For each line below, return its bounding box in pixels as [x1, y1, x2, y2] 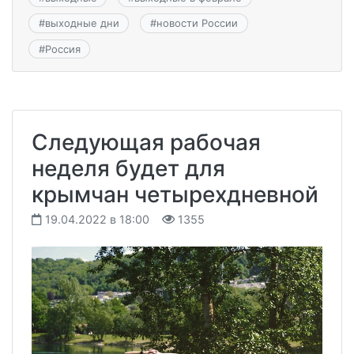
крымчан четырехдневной [32, 180, 318, 208]
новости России [156, 17, 238, 30]
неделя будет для [32, 154, 225, 182]
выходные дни [44, 17, 119, 30]
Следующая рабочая [32, 128, 261, 156]
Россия [44, 42, 81, 55]
